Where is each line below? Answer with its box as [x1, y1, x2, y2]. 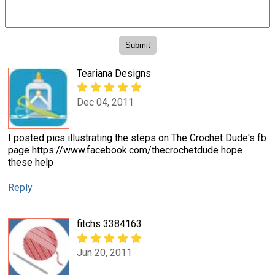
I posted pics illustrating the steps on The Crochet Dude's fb [8, 132, 266, 144]
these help [8, 157, 53, 169]
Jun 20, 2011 [77, 246, 132, 258]
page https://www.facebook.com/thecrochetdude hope [8, 144, 242, 157]
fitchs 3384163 [77, 218, 142, 230]
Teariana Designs [77, 68, 151, 80]
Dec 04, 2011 [77, 96, 134, 108]
